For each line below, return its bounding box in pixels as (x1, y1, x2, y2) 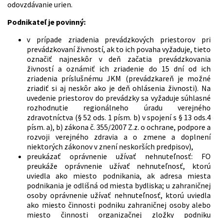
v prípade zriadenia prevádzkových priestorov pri (27, 35, 211, 45)
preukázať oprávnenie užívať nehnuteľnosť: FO (27, 151, 211, 162)
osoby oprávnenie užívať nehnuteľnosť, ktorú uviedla (27, 190, 211, 200)
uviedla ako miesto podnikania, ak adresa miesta (27, 171, 211, 181)
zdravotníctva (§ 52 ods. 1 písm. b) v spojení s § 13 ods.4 (27, 112, 211, 123)
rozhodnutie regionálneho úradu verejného (27, 103, 211, 113)
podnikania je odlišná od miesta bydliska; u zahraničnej (27, 181, 211, 191)
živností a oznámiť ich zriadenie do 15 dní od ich (27, 64, 211, 74)
